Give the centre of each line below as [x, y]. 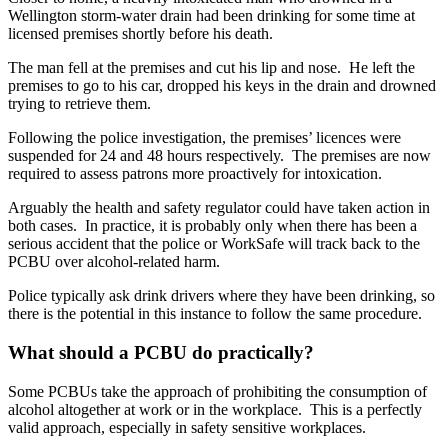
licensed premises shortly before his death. [140, 34]
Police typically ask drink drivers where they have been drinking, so [221, 296]
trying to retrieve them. [79, 104]
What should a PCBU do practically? [161, 352]
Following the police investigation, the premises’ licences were [204, 138]
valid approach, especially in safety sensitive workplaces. [187, 427]
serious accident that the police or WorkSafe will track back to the [214, 244]
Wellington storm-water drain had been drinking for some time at [211, 16]
